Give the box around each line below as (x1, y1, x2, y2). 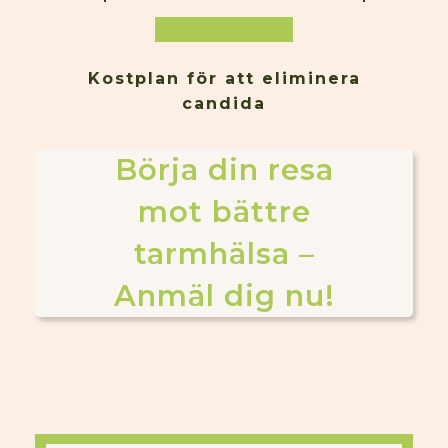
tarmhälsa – (133, 236, 315, 271)
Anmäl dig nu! (113, 278, 335, 313)
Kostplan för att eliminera (87, 69, 361, 88)
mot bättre (137, 194, 311, 229)
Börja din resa (114, 152, 334, 187)
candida (182, 94, 266, 113)
